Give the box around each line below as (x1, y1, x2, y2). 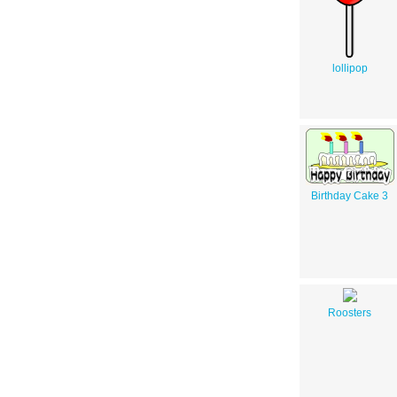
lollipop (331, 62, 368, 75)
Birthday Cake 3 (311, 190, 388, 203)
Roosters (328, 307, 371, 320)
